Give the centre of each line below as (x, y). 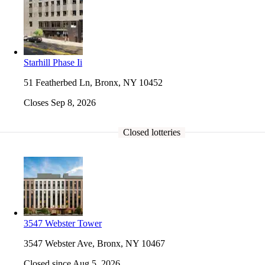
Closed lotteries (151, 132)
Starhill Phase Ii (53, 62)
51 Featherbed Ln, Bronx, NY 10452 (93, 82)
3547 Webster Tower (63, 223)
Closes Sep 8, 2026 (60, 102)
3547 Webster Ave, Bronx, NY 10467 (94, 243)
